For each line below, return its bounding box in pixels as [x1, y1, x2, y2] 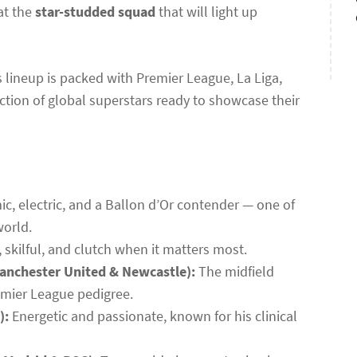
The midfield [195, 261, 274, 280]
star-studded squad [35, 2, 155, 21]
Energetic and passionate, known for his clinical [9, 306, 297, 325]
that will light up [155, 2, 257, 21]
